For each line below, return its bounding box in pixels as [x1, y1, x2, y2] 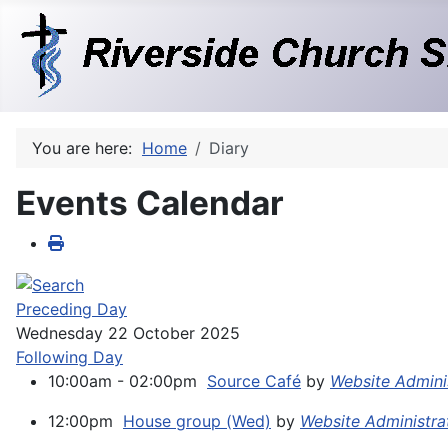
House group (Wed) [123, 410, 271, 431]
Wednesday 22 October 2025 [16, 322, 240, 343]
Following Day [16, 346, 123, 367]
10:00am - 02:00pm [48, 370, 207, 391]
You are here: [32, 138, 142, 158]
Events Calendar [16, 183, 284, 223]
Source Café [207, 370, 301, 391]
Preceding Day [16, 298, 127, 319]
